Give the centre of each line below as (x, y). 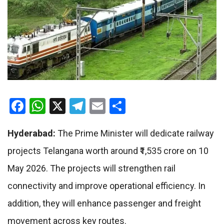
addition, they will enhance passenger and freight (104, 203)
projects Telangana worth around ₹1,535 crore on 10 (108, 151)
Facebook (59, 106)
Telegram (118, 106)
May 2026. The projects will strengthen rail (91, 168)
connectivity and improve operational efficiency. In (106, 186)
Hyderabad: (32, 133)
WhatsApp (81, 106)
